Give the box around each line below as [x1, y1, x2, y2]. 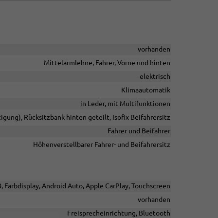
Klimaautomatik [121, 86, 170, 94]
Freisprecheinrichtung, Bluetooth [67, 209, 170, 217]
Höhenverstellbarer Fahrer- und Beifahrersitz [33, 141, 170, 148]
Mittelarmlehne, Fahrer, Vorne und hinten [43, 59, 170, 67]
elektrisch [139, 73, 170, 80]
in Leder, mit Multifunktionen [80, 100, 170, 108]
